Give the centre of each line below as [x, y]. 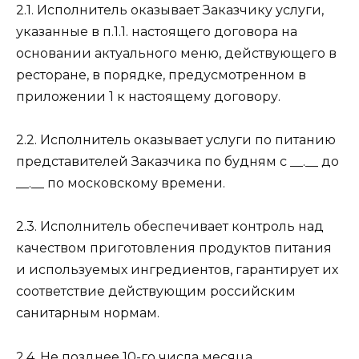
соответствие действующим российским [156, 292]
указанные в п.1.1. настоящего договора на [157, 31]
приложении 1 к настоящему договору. [148, 96]
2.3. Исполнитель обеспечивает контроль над [170, 227]
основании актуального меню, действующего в [176, 53]
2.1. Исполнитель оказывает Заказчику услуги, [170, 10]
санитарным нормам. [88, 313]
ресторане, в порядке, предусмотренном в [161, 75]
